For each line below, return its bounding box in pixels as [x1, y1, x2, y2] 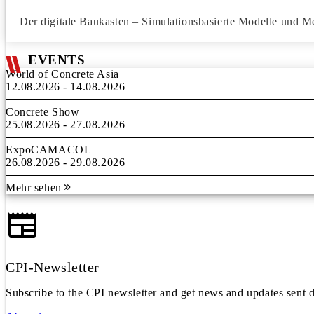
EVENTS [28, 53, 86, 67]
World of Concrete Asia [6, 68, 119, 80]
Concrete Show [6, 106, 80, 118]
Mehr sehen [6, 182, 62, 193]
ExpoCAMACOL [6, 144, 92, 156]
